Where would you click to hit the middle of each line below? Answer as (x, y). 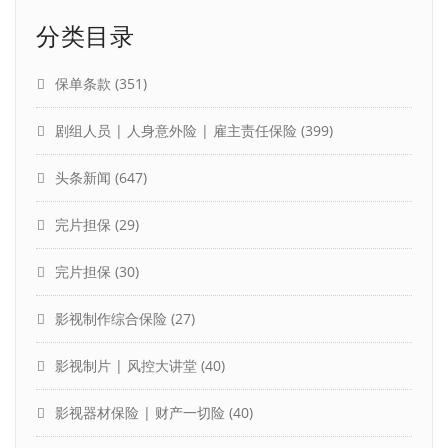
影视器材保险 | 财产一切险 (140, 412)
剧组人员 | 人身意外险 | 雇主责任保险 (176, 130)
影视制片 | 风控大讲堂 (126, 365)
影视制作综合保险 (111, 318)
